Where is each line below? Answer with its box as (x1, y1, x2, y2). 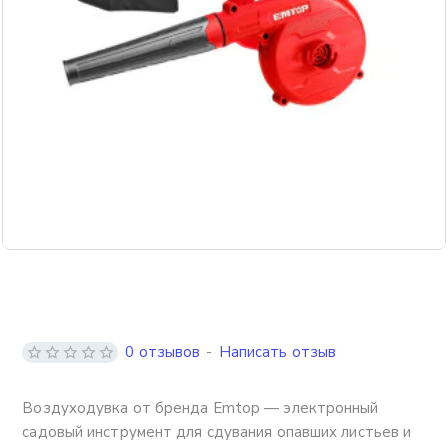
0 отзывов (125, 342, 201, 363)
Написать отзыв (218, 342, 337, 363)
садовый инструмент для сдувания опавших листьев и (22, 422, 412, 443)
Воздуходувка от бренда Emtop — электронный (22, 398, 379, 419)
